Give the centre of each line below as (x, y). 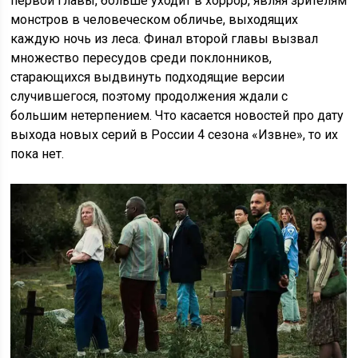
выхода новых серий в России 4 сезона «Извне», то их (175, 135)
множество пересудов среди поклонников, (141, 58)
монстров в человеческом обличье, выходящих (155, 20)
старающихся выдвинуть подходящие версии (148, 78)
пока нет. (38, 154)
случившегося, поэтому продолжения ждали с (149, 97)
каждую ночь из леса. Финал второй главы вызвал (165, 39)
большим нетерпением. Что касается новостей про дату (177, 116)
